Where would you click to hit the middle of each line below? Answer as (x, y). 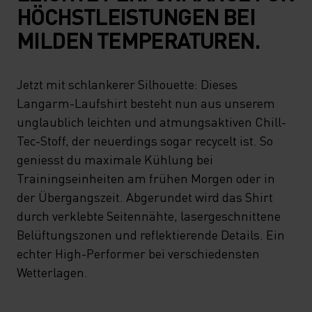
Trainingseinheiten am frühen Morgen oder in (146, 178)
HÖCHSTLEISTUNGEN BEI (136, 16)
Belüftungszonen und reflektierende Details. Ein (151, 234)
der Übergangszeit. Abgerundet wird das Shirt (145, 197)
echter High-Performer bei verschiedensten (138, 253)
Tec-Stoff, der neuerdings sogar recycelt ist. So (145, 140)
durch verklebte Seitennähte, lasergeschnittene (149, 216)
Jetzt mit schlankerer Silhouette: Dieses (127, 84)
